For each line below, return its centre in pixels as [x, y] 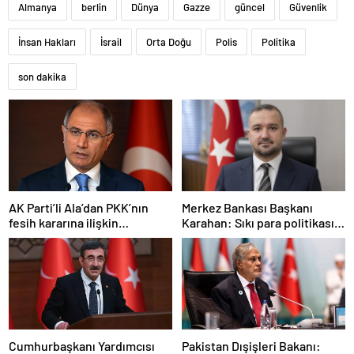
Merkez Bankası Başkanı [247, 207]
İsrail [111, 41]
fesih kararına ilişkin [64, 222]
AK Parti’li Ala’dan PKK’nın [79, 207]
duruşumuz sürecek [237, 237]
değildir [30, 252]
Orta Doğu [169, 41]
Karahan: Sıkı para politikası [258, 222]
